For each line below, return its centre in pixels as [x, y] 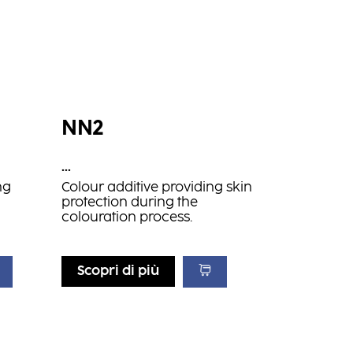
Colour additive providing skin [156, 188]
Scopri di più [118, 271]
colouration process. [126, 217]
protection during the [129, 203]
